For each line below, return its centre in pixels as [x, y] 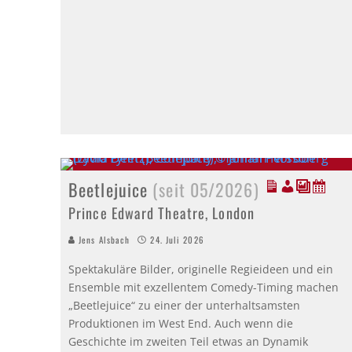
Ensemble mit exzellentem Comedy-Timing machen [203, 287]
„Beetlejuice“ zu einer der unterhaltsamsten [184, 305]
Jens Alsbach [103, 239]
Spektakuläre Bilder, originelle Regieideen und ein [201, 269]
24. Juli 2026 [177, 239]
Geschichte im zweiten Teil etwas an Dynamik [188, 341]
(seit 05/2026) [206, 189]
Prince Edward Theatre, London [161, 212]
